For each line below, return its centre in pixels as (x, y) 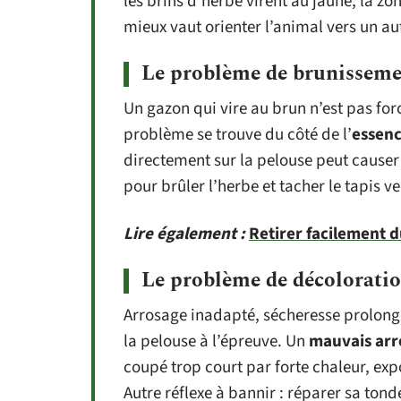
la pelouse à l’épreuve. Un (216, 341)
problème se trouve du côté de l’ (238, 135)
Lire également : (184, 234)
